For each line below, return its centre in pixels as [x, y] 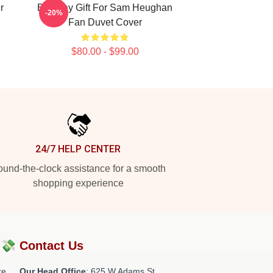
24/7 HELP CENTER [78, 149]
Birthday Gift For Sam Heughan [105, 8]
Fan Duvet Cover [105, 22]
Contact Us [51, 246]
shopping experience [78, 183]
